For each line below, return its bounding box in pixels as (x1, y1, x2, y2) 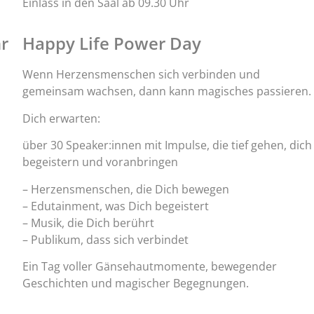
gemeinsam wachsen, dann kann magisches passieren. (22, 83, 311, 100)
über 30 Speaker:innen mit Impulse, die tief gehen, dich (22, 137, 312, 153)
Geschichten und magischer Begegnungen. (22, 275, 249, 291)
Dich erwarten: (22, 110, 100, 126)
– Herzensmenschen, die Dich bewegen (22, 181, 229, 197)
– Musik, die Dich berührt (22, 214, 154, 231)
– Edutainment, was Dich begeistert (22, 198, 209, 214)
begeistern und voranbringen (22, 154, 178, 170)
